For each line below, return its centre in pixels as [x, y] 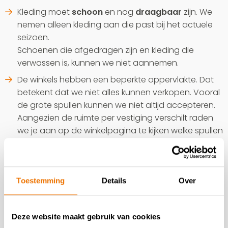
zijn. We [197, 12]
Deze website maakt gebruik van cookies [86, 216]
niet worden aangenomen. [70, 143]
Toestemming [41, 180]
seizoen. [33, 37]
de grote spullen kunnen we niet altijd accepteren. [116, 105]
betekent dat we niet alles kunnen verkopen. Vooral [119, 92]
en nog [119, 12]
